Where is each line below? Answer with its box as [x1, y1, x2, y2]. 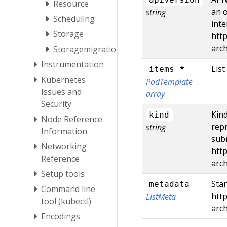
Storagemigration [53, 44, 121, 55]
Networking [41, 141, 87, 153]
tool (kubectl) [41, 196, 91, 207]
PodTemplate [146, 75, 193, 87]
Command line [41, 183, 95, 195]
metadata [149, 179, 190, 189]
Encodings [41, 211, 80, 222]
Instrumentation [41, 59, 104, 70]
